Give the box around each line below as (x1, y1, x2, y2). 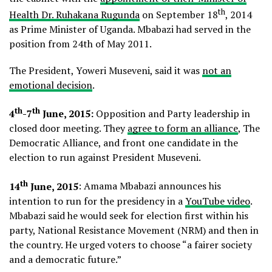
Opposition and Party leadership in (96, 107, 250, 121)
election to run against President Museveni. (9, 151, 203, 165)
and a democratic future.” (9, 252, 121, 266)
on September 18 (140, 7, 218, 21)
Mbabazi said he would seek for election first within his (9, 208, 248, 222)
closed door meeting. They (9, 121, 127, 135)
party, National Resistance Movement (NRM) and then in (9, 223, 259, 237)
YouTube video (185, 194, 250, 208)
